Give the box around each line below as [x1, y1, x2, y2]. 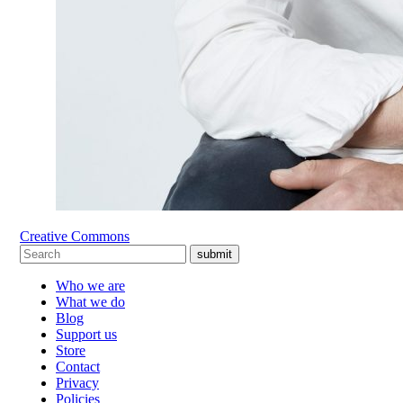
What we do [56, 293, 125, 309]
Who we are [56, 277, 125, 293]
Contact [56, 358, 100, 374]
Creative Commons [20, 228, 130, 244]
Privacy [56, 374, 99, 390]
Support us [56, 326, 117, 342]
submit [197, 246, 232, 261]
